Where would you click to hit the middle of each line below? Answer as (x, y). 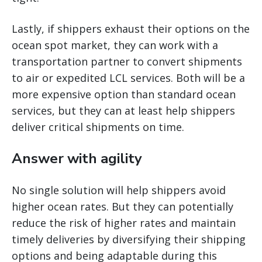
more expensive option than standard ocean (124, 94)
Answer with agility (77, 159)
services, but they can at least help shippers (123, 111)
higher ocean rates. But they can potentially (123, 207)
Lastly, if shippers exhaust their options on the (131, 29)
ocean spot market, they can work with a (115, 45)
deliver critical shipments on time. (98, 127)
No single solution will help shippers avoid (119, 190)
